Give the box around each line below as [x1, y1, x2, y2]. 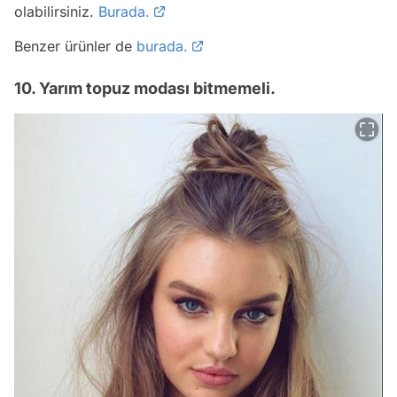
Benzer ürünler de [14, 37, 136, 56]
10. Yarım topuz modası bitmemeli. [14, 79, 276, 98]
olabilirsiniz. [14, 3, 98, 21]
